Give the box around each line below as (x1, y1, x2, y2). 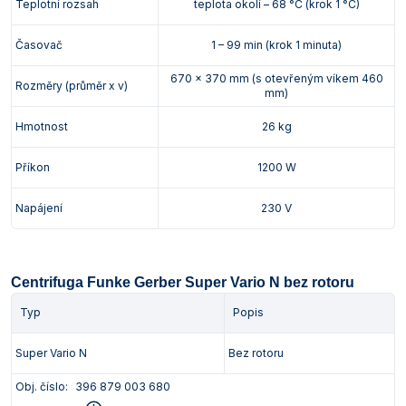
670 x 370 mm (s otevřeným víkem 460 (169, 72, 383, 85)
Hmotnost (15, 120, 68, 133)
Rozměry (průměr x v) (15, 79, 128, 92)
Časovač (15, 38, 63, 52)
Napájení (15, 201, 63, 215)
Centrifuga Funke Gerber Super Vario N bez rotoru (11, 275, 354, 290)
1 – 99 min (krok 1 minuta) (211, 38, 342, 52)
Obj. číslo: (15, 380, 68, 393)
